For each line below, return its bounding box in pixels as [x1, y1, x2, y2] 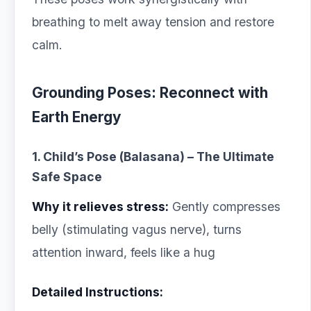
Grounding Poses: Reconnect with [32, 84, 268, 101]
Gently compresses [169, 199, 280, 214]
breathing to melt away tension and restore [32, 15, 274, 29]
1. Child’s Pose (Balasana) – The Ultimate [32, 149, 274, 164]
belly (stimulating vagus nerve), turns [32, 222, 242, 237]
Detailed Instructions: [32, 285, 163, 299]
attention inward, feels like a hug [32, 245, 215, 260]
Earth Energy [32, 108, 121, 126]
